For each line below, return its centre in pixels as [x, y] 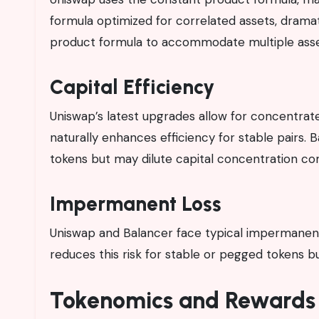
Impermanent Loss [136, 203]
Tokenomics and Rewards [183, 300]
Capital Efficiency [132, 87]
